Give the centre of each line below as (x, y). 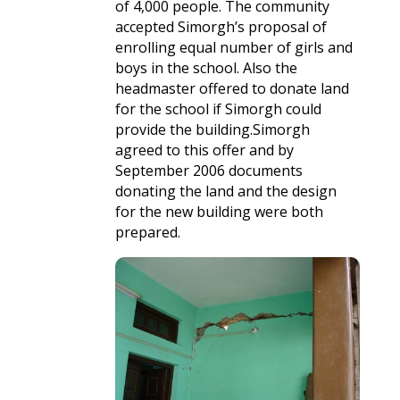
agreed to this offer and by (204, 150)
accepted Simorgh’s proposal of (221, 27)
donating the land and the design (225, 191)
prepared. (147, 232)
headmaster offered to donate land (232, 88)
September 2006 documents (208, 171)
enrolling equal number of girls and (233, 47)
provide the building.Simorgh (212, 129)
